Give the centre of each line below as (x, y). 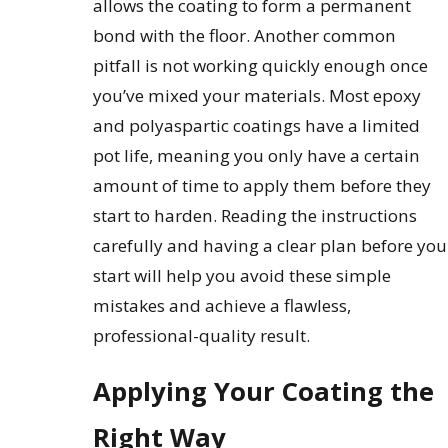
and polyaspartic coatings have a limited (257, 126)
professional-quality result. (202, 336)
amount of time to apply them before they (262, 186)
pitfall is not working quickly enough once (261, 66)
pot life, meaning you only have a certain (257, 156)
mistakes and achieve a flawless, (222, 306)
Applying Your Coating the (264, 391)
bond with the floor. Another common (245, 36)
